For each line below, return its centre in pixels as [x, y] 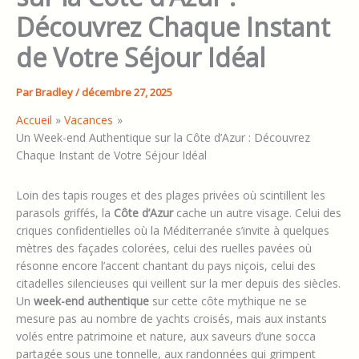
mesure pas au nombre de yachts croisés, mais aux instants [171, 319]
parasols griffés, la [65, 213]
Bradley [55, 93]
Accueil [34, 120]
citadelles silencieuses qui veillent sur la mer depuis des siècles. [178, 284]
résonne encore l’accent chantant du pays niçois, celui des [166, 266]
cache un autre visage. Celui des [257, 213]
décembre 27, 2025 [127, 93]
